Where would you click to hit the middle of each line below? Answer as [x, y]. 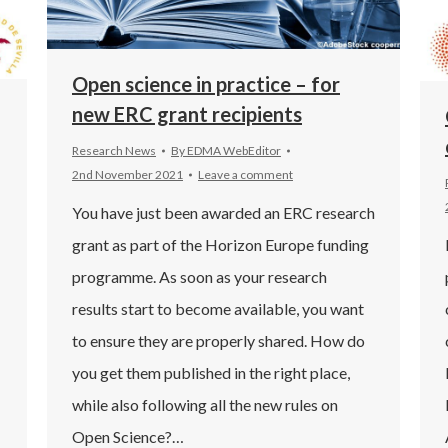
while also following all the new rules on [205, 404]
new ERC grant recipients [187, 113]
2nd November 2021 [127, 174]
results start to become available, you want [218, 308]
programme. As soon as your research [199, 276]
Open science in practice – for [206, 83]
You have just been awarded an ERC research [223, 212]
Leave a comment [245, 174]
